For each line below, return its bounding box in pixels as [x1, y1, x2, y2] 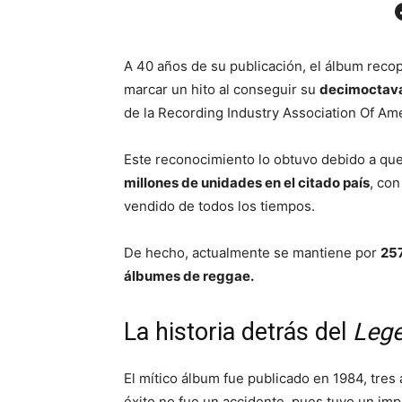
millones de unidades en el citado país [124, 174, 370, 192]
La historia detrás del [124, 318, 353, 347]
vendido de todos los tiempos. [124, 197, 315, 215]
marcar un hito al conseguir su [124, 81, 319, 99]
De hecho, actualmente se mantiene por [124, 244, 380, 262]
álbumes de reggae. [124, 267, 254, 285]
